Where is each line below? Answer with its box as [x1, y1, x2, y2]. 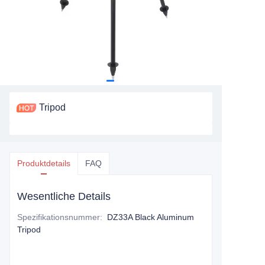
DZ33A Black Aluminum [107, 212, 194, 222]
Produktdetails [17, 159, 70, 168]
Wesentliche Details [17, 190, 111, 202]
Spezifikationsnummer [17, 212, 100, 222]
